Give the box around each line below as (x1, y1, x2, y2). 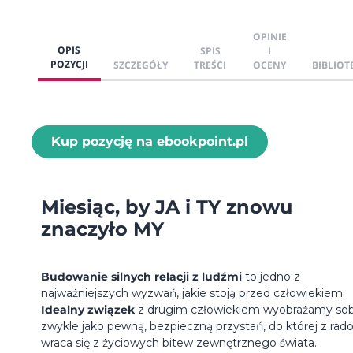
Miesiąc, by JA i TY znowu (41, 195, 292, 218)
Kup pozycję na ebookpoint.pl (51, 133, 248, 149)
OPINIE (252, 29, 287, 43)
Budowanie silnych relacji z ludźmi (41, 269, 242, 284)
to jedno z (242, 269, 300, 284)
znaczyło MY (41, 217, 164, 240)
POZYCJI (50, 57, 88, 71)
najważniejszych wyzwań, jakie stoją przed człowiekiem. (41, 285, 345, 300)
